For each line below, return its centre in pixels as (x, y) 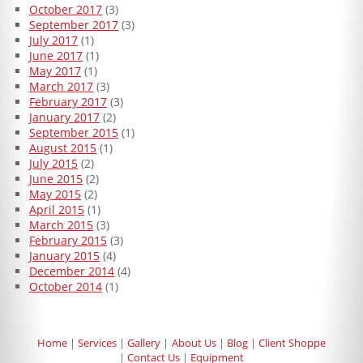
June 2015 (56, 178)
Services (98, 343)
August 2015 (62, 147)
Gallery (144, 343)
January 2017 (64, 117)
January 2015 (64, 255)
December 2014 (71, 271)
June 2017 (56, 55)
